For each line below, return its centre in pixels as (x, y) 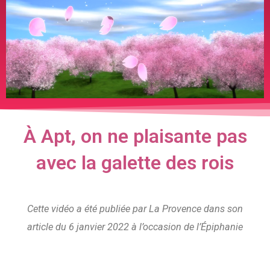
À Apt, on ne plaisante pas (135, 136)
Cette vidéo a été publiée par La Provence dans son (135, 209)
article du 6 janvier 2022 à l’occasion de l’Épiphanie (135, 227)
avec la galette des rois (135, 162)
